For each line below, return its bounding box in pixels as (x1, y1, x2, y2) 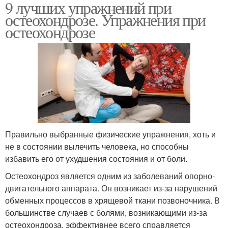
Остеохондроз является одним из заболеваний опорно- (5, 169, 215, 182)
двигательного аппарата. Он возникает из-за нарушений (5, 182, 217, 194)
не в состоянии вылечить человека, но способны (5, 140, 189, 152)
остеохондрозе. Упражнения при (5, 8, 206, 31)
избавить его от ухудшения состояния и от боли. (5, 152, 187, 164)
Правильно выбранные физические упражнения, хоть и (5, 128, 216, 140)
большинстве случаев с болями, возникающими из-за (5, 206, 207, 218)
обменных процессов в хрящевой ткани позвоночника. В (5, 194, 220, 206)
